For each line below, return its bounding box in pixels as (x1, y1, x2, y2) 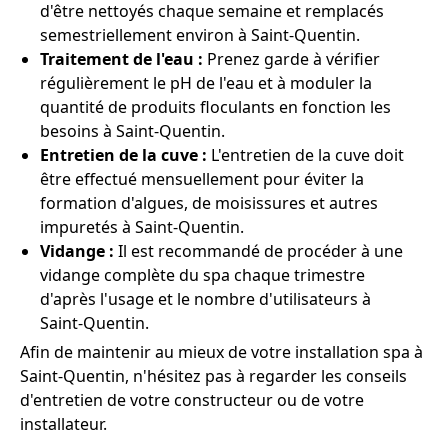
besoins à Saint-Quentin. (40, 120, 225, 143)
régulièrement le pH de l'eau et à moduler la (40, 72, 372, 95)
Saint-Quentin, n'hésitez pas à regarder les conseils (20, 365, 407, 388)
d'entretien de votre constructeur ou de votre (20, 389, 364, 412)
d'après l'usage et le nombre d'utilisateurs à (40, 288, 371, 311)
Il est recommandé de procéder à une (114, 240, 403, 263)
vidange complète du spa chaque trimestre (40, 264, 365, 287)
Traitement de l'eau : (40, 48, 203, 71)
